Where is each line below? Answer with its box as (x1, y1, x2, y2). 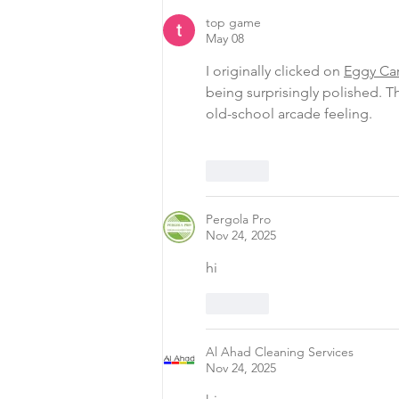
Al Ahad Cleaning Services (206, 344, 354, 361)
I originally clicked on (206, 62, 344, 80)
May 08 (206, 30, 244, 47)
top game (206, 14, 261, 31)
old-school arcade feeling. (206, 105, 372, 123)
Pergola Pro (206, 211, 271, 228)
